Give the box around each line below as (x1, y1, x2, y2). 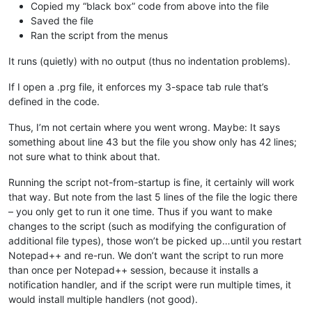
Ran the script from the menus (31, 29, 168, 42)
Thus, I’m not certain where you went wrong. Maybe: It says (8, 121, 280, 134)
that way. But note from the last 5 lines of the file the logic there (8, 191, 297, 203)
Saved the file (31, 15, 93, 27)
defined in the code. (8, 95, 100, 108)
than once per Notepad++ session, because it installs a (8, 264, 258, 276)
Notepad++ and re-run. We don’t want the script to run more (8, 249, 283, 262)
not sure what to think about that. (8, 150, 160, 163)
